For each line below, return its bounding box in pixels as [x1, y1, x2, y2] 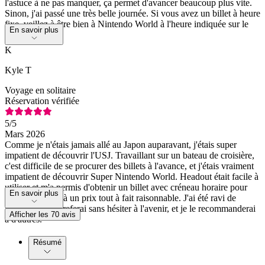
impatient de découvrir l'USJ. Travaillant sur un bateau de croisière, [5, 150, 254, 160]
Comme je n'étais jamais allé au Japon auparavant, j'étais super [5, 139, 237, 150]
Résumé [33, 237, 62, 247]
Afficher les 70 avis [9, 209, 76, 219]
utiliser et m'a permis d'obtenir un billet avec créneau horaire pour [5, 182, 247, 192]
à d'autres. [5, 214, 42, 224]
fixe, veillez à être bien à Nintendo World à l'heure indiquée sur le [5, 18, 248, 29]
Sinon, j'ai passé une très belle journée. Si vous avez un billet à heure [5, 8, 260, 18]
